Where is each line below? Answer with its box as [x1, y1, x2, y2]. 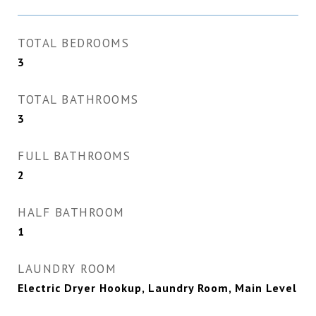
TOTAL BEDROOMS [18, 35, 129, 51]
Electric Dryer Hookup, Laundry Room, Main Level [18, 281, 297, 296]
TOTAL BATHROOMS [18, 92, 139, 108]
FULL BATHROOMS [18, 148, 130, 164]
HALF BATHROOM [18, 205, 125, 221]
